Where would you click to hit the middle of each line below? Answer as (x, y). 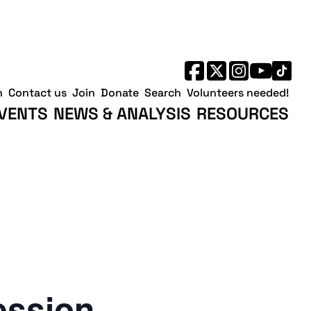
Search (163, 92)
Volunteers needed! (238, 92)
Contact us (37, 92)
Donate (120, 92)
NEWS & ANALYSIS (122, 113)
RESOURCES (243, 113)
